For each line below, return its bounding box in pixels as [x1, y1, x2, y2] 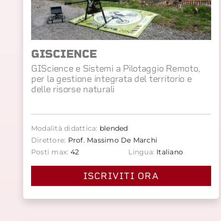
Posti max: [31, 147, 69, 157]
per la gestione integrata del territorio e [31, 74, 192, 84]
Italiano [154, 147, 184, 157]
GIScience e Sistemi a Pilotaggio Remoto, [31, 63, 201, 74]
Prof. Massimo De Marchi [66, 136, 158, 145]
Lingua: [128, 147, 155, 157]
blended [97, 124, 128, 133]
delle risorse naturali [31, 84, 115, 95]
